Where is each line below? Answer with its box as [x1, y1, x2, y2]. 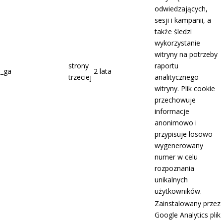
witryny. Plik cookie [155, 84, 215, 94]
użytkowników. [155, 186, 202, 196]
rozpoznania [155, 164, 194, 173]
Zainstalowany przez [155, 199, 221, 209]
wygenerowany [155, 141, 203, 151]
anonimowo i [155, 118, 197, 128]
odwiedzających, [155, 4, 208, 14]
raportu [155, 61, 178, 71]
